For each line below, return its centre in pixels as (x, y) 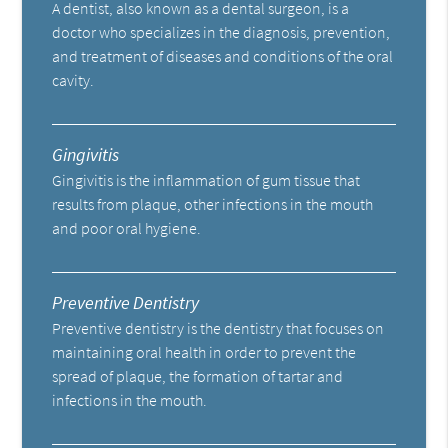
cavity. (73, 79)
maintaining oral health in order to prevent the (204, 351)
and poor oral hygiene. (127, 227)
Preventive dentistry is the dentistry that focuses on (218, 327)
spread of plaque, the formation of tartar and (198, 375)
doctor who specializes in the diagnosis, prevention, (221, 31)
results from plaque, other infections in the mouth (213, 203)
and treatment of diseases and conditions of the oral (223, 55)
